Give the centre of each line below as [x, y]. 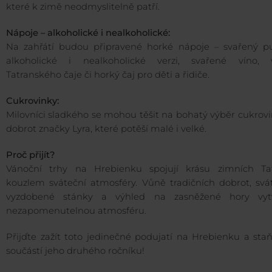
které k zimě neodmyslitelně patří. [83, 7]
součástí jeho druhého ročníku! [75, 251]
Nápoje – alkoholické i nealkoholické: [88, 33]
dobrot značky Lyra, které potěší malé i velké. [106, 129]
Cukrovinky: [32, 101]
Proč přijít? [30, 155]
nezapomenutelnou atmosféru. [76, 211]
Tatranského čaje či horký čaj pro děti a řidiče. [108, 75]
